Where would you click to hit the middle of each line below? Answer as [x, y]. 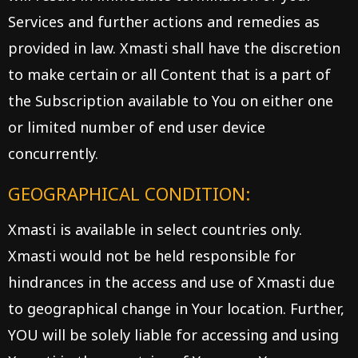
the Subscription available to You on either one [171, 101]
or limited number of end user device [137, 127]
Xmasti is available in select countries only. [155, 229]
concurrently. [53, 153]
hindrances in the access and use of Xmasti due [171, 282]
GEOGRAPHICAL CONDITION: [129, 193]
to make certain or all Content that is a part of [169, 74]
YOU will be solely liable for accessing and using [173, 335]
